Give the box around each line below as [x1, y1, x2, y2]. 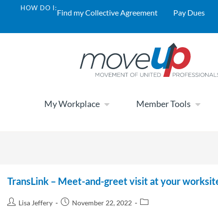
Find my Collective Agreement [57, 8, 158, 17]
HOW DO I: [20, 4, 57, 12]
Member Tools [136, 98, 191, 109]
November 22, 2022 [72, 198, 132, 207]
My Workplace [44, 98, 100, 109]
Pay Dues [173, 8, 205, 17]
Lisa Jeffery [18, 198, 53, 207]
